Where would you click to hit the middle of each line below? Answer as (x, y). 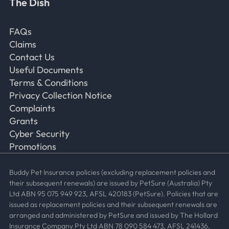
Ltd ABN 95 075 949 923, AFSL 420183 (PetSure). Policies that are (114, 194)
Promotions (33, 146)
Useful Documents (46, 70)
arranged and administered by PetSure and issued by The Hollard (113, 215)
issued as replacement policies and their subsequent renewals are (113, 204)
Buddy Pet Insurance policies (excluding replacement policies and (112, 172)
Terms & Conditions (49, 83)
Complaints (32, 108)
